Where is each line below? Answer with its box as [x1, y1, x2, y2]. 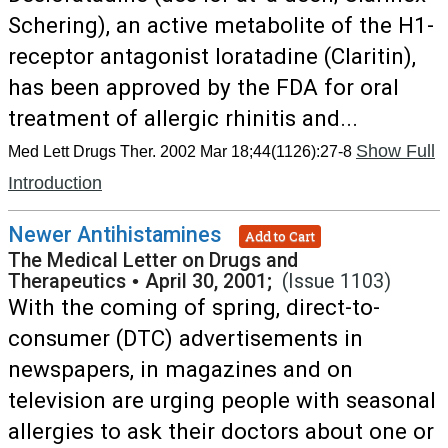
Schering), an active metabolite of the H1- [8, 12, 434, 38]
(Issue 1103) [282, 270, 391, 293]
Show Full [356, 141, 435, 161]
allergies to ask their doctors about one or [8, 418, 434, 444]
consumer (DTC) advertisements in [8, 325, 363, 351]
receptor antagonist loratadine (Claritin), [8, 43, 416, 69]
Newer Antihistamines [8, 222, 221, 247]
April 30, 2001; [145, 270, 282, 293]
